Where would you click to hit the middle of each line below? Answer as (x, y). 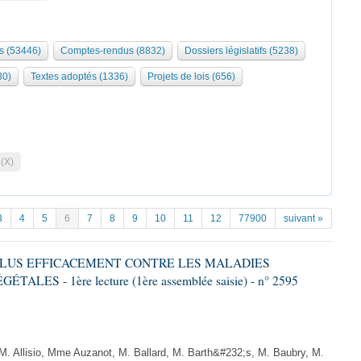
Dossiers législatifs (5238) (241, 51)
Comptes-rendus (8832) (113, 51)
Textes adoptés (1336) (79, 77)
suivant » (303, 218)
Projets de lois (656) (191, 77)
